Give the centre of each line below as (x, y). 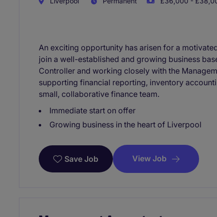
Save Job (81, 159)
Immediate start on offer (93, 111)
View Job (149, 159)
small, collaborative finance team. (99, 94)
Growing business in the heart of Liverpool (125, 125)
